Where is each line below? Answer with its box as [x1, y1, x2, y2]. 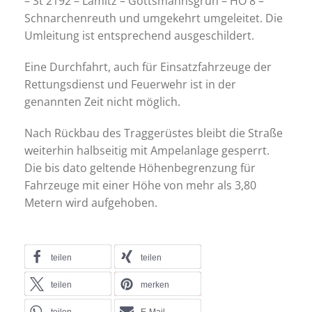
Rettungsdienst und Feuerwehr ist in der [24, 77, 236, 92]
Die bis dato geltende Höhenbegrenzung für [24, 160, 256, 175]
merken [141, 280, 169, 290]
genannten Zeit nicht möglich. [24, 94, 180, 109]
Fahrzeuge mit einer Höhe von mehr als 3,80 [24, 178, 256, 193]
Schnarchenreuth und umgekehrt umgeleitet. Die [24, 10, 283, 26]
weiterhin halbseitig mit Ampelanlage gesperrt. [24, 143, 270, 158]
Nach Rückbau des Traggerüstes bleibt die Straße [24, 125, 283, 141]
